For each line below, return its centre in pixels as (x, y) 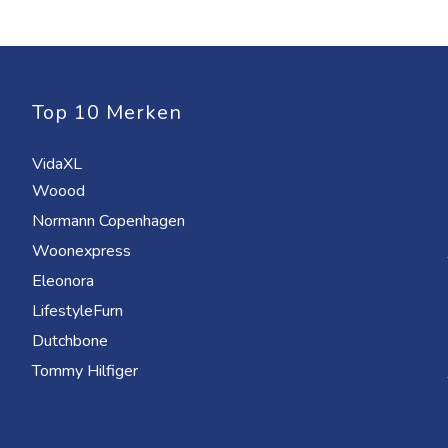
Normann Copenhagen (110, 221)
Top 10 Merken (107, 112)
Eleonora (65, 281)
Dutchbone (72, 341)
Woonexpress (83, 251)
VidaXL (59, 164)
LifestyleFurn (79, 311)
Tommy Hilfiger (87, 371)
